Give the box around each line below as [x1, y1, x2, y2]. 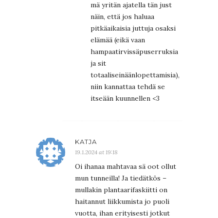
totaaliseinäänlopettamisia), [91, 70, 180, 79]
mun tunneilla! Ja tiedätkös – [75, 173, 166, 182]
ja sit [91, 58, 106, 68]
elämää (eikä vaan [91, 35, 145, 44]
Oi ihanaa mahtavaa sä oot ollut [75, 162, 176, 171]
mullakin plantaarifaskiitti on [75, 185, 167, 194]
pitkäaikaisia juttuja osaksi [91, 23, 176, 33]
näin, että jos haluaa [91, 12, 154, 21]
